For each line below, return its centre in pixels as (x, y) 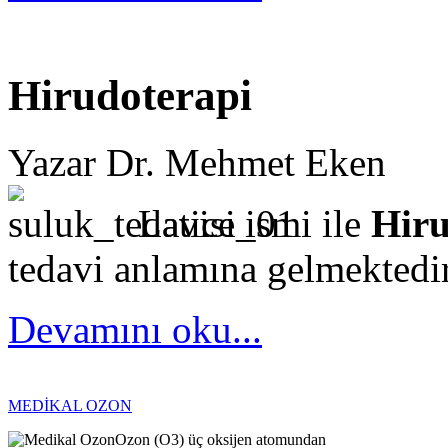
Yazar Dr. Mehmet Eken (197, 163)
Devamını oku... (135, 330)
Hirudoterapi (130, 96)
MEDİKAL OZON (70, 406)
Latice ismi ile (254, 224)
